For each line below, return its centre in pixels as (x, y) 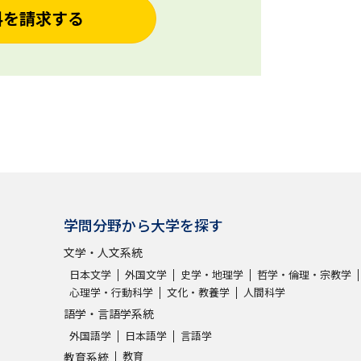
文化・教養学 (198, 292)
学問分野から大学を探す (143, 224)
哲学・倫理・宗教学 (304, 274)
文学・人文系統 (103, 252)
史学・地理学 (212, 274)
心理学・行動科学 (111, 292)
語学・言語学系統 (109, 313)
